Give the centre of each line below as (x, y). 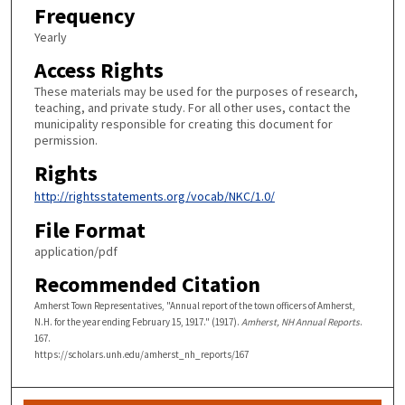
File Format (89, 231)
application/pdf (75, 252)
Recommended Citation (147, 284)
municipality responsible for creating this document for (183, 124)
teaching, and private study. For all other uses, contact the (192, 108)
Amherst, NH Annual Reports (300, 321)
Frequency (85, 16)
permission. (66, 140)
